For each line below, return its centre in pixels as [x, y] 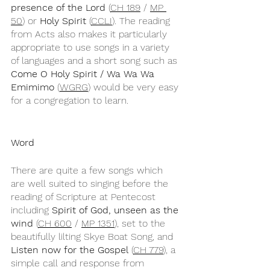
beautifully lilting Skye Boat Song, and [93, 237]
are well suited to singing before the [91, 184]
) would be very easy [135, 87]
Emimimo [33, 87]
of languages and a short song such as [96, 61]
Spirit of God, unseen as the [117, 210]
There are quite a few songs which [88, 170]
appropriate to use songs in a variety [92, 47]
